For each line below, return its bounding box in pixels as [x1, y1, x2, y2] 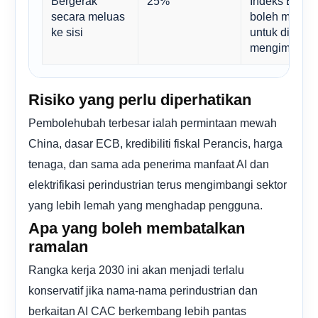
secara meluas [51, 9, 125, 23]
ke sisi [51, 25, 83, 38]
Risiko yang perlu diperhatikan [28, 90, 251, 109]
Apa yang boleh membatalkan [28, 219, 245, 237]
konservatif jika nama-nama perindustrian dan [28, 283, 258, 297]
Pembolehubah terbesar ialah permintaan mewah [28, 116, 277, 129]
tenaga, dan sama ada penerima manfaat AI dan [28, 157, 269, 170]
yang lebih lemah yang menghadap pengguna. [28, 198, 263, 212]
